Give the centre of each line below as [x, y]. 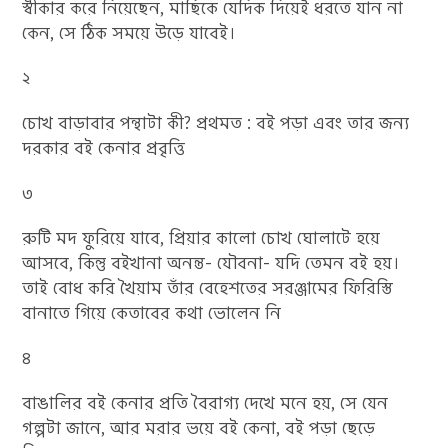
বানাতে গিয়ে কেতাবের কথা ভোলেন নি [152, 313]
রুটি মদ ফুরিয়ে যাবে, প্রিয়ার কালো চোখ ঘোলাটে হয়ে [201, 238]
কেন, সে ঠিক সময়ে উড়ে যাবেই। [129, 33]
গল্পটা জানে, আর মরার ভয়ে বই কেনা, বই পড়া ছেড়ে [199, 428]
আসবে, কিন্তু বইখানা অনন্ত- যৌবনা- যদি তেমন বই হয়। [211, 263]
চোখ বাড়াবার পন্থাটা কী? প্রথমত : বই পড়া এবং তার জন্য [216, 123]
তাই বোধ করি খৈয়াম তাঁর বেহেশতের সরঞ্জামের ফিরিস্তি [208, 288]
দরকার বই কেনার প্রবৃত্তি [104, 148]
